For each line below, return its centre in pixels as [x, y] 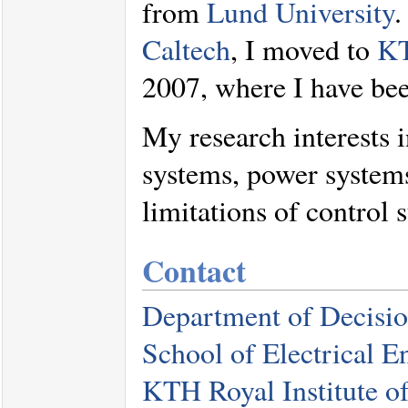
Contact [194, 270]
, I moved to [304, 49]
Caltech [186, 49]
